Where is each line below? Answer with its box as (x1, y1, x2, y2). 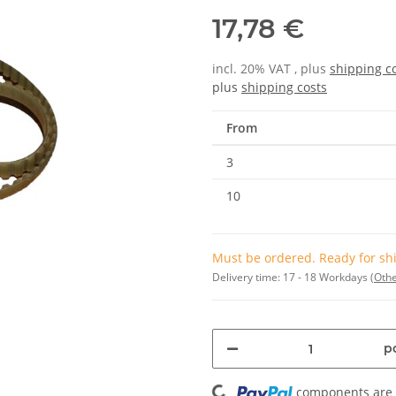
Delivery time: (212, 270, 283, 285)
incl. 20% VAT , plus (212, 60, 330, 77)
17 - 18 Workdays (283, 270, 370, 285)
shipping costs (241, 79, 327, 95)
